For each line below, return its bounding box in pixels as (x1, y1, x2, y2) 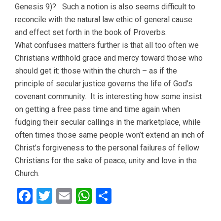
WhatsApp (92, 186, 163, 206)
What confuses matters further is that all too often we (15, 40, 199, 50)
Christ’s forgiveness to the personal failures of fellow (15, 143, 199, 153)
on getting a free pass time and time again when (15, 105, 180, 114)
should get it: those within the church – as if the (15, 66, 177, 76)
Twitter (52, 186, 101, 206)
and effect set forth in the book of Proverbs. (15, 28, 167, 37)
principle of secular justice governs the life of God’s (15, 79, 192, 89)
